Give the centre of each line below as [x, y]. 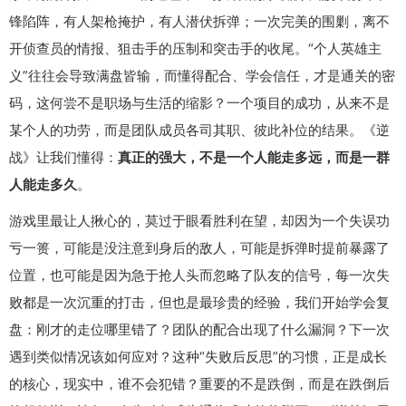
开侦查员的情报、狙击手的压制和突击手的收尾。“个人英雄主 [195, 48]
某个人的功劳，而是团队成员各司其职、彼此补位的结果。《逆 [199, 130]
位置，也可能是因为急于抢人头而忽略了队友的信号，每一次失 [199, 275]
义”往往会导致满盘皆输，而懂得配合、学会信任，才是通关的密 [202, 75]
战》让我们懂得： [63, 157]
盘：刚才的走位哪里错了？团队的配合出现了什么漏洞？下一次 [199, 329]
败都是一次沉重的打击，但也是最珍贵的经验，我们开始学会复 [199, 302]
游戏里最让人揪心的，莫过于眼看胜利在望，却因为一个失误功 [199, 220]
